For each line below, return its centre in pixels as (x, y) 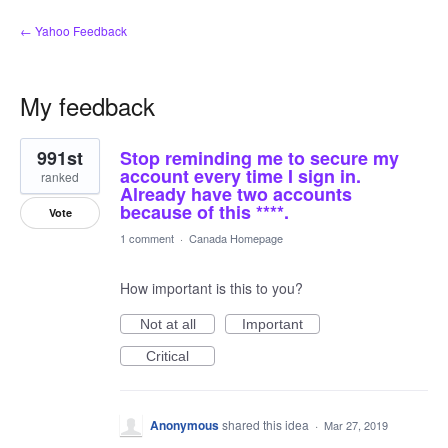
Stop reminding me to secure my (259, 158)
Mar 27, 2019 (356, 425)
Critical (167, 356)
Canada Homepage (236, 238)
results (41, 159)
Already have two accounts (236, 194)
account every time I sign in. (240, 176)
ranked (60, 176)
